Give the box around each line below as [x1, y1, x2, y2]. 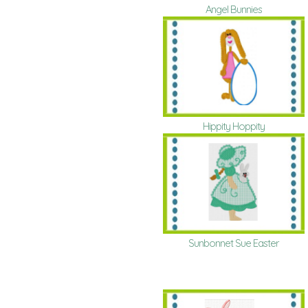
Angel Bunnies [205, 3, 262, 16]
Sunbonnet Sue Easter [188, 236, 279, 250]
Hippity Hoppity [202, 120, 265, 133]
